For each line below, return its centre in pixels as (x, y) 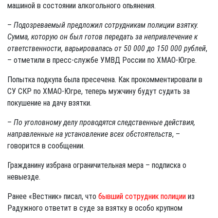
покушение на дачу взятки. (49, 103)
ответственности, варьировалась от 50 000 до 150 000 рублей (107, 48)
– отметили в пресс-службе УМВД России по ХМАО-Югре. (102, 60)
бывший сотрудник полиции (142, 196)
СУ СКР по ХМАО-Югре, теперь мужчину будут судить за (99, 91)
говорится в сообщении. (46, 145)
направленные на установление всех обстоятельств (90, 134)
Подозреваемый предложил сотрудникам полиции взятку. (106, 25)
